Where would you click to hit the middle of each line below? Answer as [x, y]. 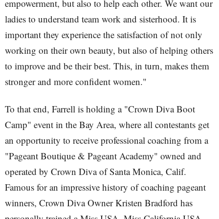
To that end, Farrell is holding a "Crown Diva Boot [100, 109]
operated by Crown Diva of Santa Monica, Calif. [96, 171]
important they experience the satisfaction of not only [104, 34]
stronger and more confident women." [76, 81]
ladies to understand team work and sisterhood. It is [100, 19]
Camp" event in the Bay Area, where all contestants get [107, 124]
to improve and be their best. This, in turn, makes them [107, 66]
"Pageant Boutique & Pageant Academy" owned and [103, 156]
